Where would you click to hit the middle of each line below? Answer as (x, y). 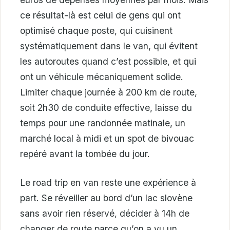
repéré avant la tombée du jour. (85, 154)
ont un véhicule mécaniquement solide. (102, 76)
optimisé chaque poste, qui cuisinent (96, 30)
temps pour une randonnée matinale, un (103, 123)
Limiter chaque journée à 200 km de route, (109, 92)
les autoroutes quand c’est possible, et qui (108, 61)
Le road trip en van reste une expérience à (108, 182)
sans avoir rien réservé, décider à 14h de (105, 213)
